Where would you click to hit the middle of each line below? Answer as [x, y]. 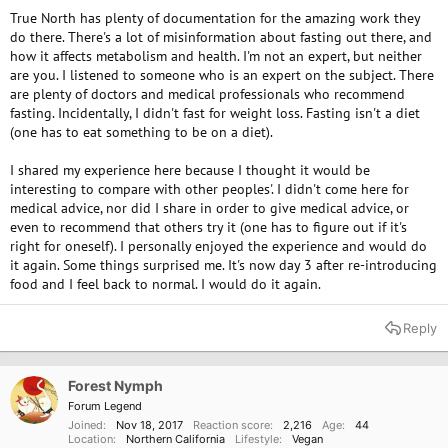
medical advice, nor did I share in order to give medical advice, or [209, 208]
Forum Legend [105, 406]
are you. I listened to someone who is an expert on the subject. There [222, 75]
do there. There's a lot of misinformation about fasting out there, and [221, 37]
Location [90, 439]
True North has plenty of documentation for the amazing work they [215, 18]
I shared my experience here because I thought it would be [190, 170]
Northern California [175, 439]
